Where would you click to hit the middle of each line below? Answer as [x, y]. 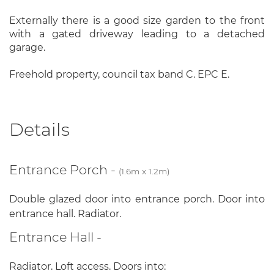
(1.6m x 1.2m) [144, 172]
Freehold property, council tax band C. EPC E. [119, 74]
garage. [27, 47]
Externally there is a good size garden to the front [137, 20]
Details [39, 130]
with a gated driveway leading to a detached [137, 34]
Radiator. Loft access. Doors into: [87, 266]
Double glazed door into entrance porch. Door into [137, 199]
